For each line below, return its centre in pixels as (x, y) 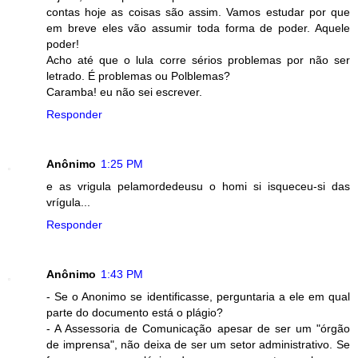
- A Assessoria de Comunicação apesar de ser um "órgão (198, 329)
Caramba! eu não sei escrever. (124, 92)
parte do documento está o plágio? (135, 313)
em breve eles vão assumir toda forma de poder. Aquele (198, 28)
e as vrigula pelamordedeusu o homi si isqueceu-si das (198, 187)
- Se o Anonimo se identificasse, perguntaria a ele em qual (198, 297)
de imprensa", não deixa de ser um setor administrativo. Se (198, 345)
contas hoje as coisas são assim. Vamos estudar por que (198, 12)
